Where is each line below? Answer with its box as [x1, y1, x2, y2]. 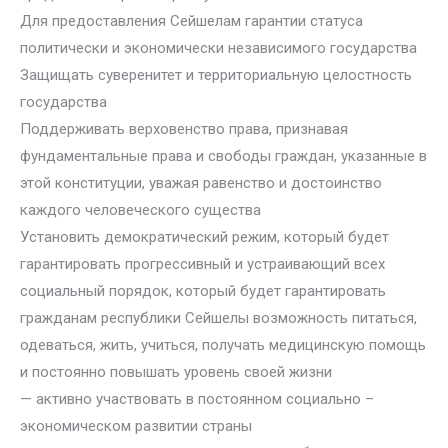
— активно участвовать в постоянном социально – [20, 390, 374, 408]
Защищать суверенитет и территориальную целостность [20, 66, 412, 84]
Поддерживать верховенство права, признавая [20, 120, 348, 138]
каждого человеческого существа [20, 201, 261, 219]
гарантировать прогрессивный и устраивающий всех [20, 255, 385, 273]
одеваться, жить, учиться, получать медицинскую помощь [20, 336, 426, 354]
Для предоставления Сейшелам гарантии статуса [20, 12, 363, 30]
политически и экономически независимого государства [20, 39, 417, 57]
